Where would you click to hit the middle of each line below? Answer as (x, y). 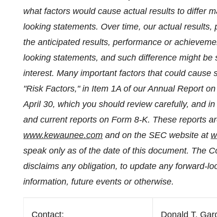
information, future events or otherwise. (99, 182)
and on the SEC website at (157, 135)
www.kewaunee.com (63, 135)
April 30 (38, 104)
